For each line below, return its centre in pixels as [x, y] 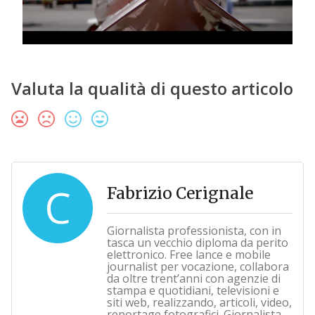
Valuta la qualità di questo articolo [152, 89]
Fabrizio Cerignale [180, 193]
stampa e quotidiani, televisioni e [193, 291]
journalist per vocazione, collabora [198, 267]
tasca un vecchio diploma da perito [197, 243]
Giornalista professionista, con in [194, 231]
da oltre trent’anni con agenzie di [193, 279]
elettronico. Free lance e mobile [188, 255]
